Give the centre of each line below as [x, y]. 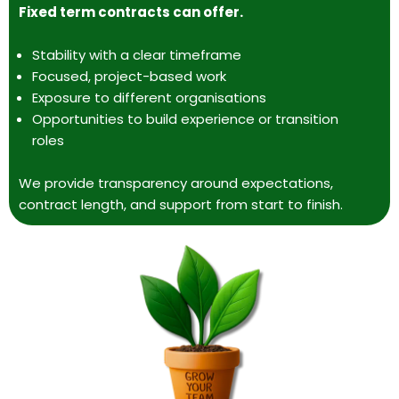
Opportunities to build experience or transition [185, 119]
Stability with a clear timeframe [137, 55]
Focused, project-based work [129, 77]
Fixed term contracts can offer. [131, 12]
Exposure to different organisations [149, 98]
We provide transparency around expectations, [176, 183]
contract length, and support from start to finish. [181, 205]
